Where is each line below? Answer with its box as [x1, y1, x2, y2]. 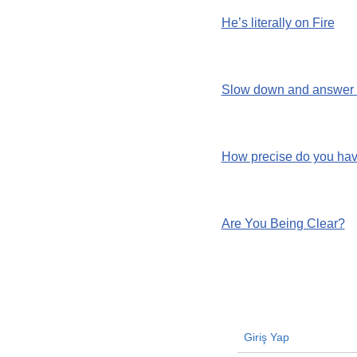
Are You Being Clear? [221, 217, 345, 230]
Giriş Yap [241, 331, 289, 343]
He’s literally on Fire [221, 16, 335, 29]
